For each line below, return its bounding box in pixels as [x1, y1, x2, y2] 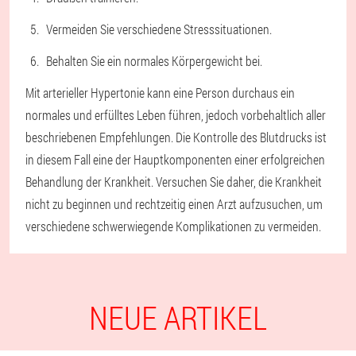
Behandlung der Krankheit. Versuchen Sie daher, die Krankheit [25, 173, 322, 191]
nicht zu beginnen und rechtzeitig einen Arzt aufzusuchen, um [25, 195, 323, 213]
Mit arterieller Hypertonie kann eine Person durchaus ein [25, 84, 295, 102]
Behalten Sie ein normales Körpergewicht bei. [46, 52, 262, 70]
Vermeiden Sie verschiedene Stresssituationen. [46, 21, 272, 38]
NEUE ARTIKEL [89, 296, 267, 339]
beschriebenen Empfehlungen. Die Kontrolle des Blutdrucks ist [25, 129, 327, 146]
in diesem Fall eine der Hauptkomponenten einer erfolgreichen [25, 151, 325, 168]
